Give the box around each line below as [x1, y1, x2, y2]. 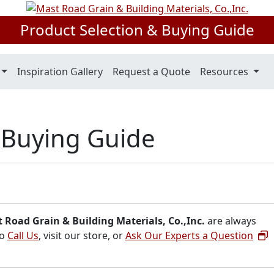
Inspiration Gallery [17, 64, 103, 78]
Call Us [7, 229, 39, 243]
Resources [200, 64, 251, 78]
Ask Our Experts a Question [125, 229, 253, 243]
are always [205, 214, 256, 228]
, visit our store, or [39, 229, 125, 243]
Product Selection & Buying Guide [20, 19, 254, 40]
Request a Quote [113, 64, 191, 78]
